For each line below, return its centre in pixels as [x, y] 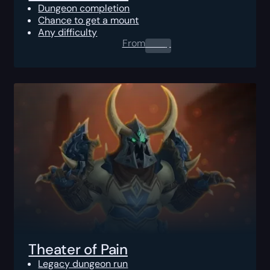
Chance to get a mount [89, 20]
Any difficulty [68, 32]
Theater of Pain [78, 249]
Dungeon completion [84, 8]
